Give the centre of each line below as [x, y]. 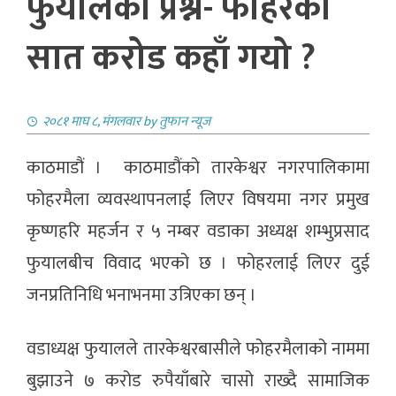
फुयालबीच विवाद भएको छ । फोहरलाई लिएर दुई [198, 264]
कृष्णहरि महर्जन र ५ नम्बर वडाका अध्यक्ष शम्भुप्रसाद [198, 232]
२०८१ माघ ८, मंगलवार [91, 122]
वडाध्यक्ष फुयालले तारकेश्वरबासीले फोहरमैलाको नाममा [198, 350]
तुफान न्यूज [185, 122]
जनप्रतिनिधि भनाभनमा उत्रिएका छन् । [141, 296]
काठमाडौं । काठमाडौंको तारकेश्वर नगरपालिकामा [198, 168]
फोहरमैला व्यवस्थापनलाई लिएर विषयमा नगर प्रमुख [198, 200]
